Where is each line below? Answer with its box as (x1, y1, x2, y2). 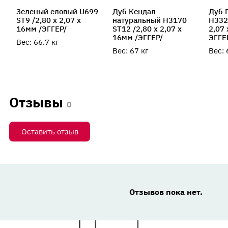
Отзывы (9, 93, 63, 111)
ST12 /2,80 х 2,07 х (112, 23, 182, 34)
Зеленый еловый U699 (16, 6, 98, 16)
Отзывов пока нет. (129, 186, 203, 197)
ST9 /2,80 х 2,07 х (16, 15, 81, 25)
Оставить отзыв (21, 126, 78, 136)
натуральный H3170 (112, 15, 187, 25)
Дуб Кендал (112, 6, 156, 16)
